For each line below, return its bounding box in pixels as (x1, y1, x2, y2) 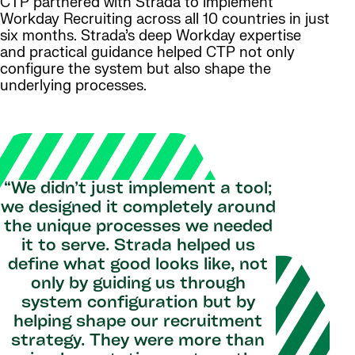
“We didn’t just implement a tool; (4, 181, 272, 198)
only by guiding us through (30, 277, 246, 293)
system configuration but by (21, 296, 255, 312)
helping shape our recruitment (13, 315, 262, 331)
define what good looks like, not (8, 258, 268, 274)
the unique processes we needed (3, 219, 273, 236)
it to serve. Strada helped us (21, 239, 255, 255)
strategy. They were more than (11, 334, 265, 350)
